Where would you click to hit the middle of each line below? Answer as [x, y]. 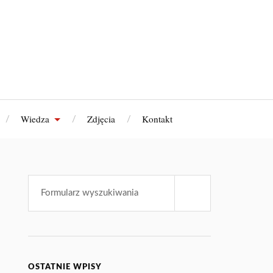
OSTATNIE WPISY [65, 267]
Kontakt [157, 119]
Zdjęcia [101, 119]
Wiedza [35, 119]
